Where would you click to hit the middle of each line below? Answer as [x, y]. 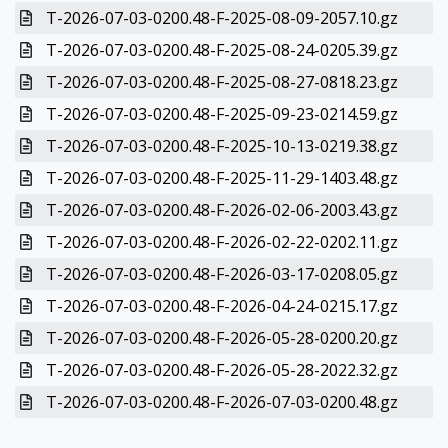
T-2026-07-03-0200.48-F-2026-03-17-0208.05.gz [221, 274]
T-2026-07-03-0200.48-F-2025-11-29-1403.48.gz [221, 178]
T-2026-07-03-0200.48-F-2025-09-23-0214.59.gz [221, 114]
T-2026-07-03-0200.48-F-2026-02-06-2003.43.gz [221, 210]
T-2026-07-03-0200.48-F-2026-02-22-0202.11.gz [221, 242]
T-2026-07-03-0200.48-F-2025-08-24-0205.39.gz [221, 50]
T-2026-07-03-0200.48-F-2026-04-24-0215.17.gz [221, 306]
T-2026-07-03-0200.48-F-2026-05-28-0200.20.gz [221, 338]
